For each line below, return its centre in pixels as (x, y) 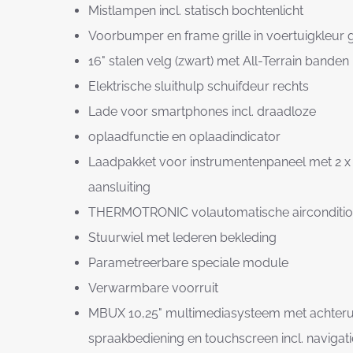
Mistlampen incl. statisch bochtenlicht (196, 10)
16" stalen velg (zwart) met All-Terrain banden (219, 61)
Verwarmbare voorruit (153, 288)
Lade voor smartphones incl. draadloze (202, 111)
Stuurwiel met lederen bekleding (184, 237)
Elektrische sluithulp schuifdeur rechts (199, 86)
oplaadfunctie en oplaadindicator (184, 136)
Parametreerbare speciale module (188, 262)
